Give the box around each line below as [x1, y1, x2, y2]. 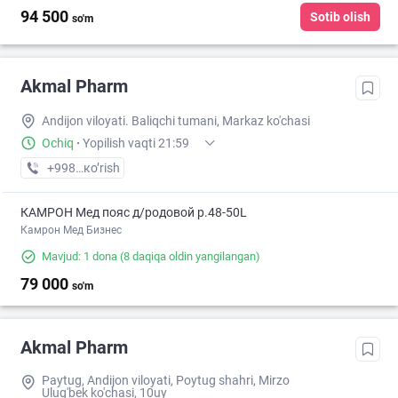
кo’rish [84, 161, 120, 176]
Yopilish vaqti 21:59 [83, 136, 189, 151]
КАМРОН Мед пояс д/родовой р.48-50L [20, 205, 247, 220]
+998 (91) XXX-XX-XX [46, 161, 167, 176]
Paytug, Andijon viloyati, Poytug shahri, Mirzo [42, 373, 290, 388]
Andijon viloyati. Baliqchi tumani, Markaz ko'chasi [42, 114, 310, 129]
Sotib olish [310, 10, 370, 25]
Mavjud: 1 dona [42, 250, 117, 264]
